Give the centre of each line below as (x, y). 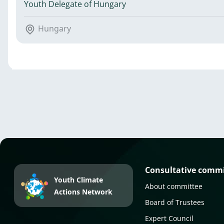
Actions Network (83, 192)
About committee (174, 186)
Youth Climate (78, 180)
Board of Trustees (175, 202)
